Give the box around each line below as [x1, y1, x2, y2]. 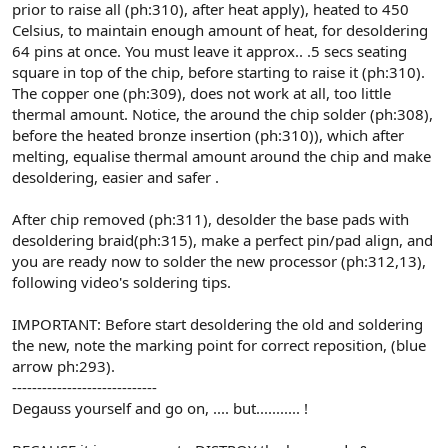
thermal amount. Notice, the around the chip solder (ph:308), [12, 103, 433, 124]
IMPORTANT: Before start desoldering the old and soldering [12, 313, 423, 334]
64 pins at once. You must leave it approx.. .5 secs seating [12, 40, 407, 61]
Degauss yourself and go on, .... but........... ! [12, 397, 308, 418]
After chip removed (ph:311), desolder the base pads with [12, 208, 409, 229]
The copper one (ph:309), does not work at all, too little [12, 82, 391, 103]
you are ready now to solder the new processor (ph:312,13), [12, 250, 426, 271]
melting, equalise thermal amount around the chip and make [12, 145, 431, 166]
